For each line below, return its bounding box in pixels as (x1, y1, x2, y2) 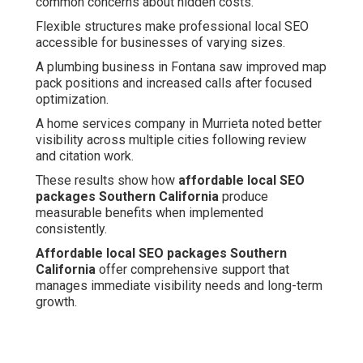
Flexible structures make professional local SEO (36, 19, 309, 35)
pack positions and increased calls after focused (36, 75, 312, 92)
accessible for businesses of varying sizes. (36, 35, 285, 51)
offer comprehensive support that (96, 262, 289, 278)
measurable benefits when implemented (36, 205, 263, 221)
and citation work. (36, 148, 134, 164)
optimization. (36, 92, 109, 108)
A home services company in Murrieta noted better (36, 116, 322, 132)
